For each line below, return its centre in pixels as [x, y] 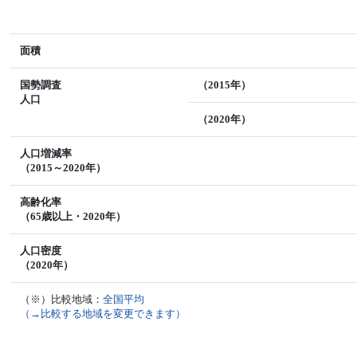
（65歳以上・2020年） [73, 216]
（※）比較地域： [62, 299]
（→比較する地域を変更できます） [103, 314]
